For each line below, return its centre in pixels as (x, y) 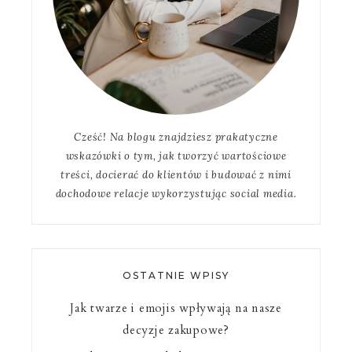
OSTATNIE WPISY (176, 275)
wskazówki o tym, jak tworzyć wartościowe (176, 156)
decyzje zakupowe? (176, 330)
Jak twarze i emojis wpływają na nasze (176, 308)
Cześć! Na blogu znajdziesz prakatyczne (176, 137)
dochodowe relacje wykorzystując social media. (176, 193)
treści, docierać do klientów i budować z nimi (176, 174)
